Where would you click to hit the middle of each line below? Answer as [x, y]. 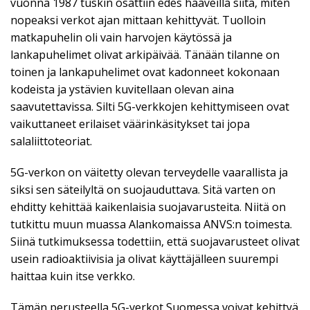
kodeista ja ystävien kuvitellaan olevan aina [122, 90]
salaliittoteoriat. [51, 142]
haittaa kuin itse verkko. [73, 276]
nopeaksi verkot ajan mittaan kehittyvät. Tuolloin [138, 20]
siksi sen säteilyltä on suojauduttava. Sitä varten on [143, 190]
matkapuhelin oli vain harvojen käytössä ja [121, 38]
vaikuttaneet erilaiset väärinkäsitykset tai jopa [130, 124]
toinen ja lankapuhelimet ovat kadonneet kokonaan [145, 72]
